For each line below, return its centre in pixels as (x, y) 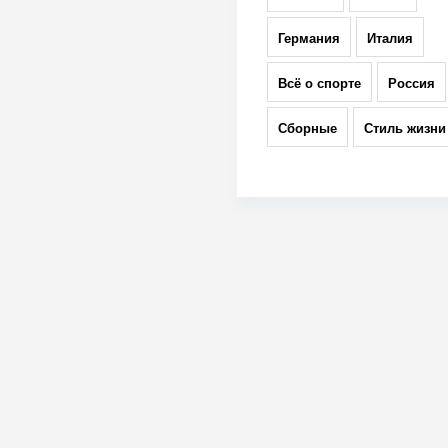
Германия (308, 38)
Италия (389, 38)
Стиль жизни (404, 128)
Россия (411, 83)
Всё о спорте (319, 83)
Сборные (307, 128)
